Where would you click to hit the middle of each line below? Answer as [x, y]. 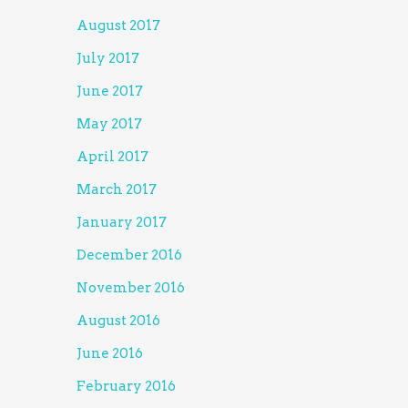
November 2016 [131, 288]
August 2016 [119, 321]
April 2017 [113, 157]
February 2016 [127, 386]
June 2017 [110, 91]
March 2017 [117, 189]
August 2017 [119, 25]
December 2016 [130, 255]
